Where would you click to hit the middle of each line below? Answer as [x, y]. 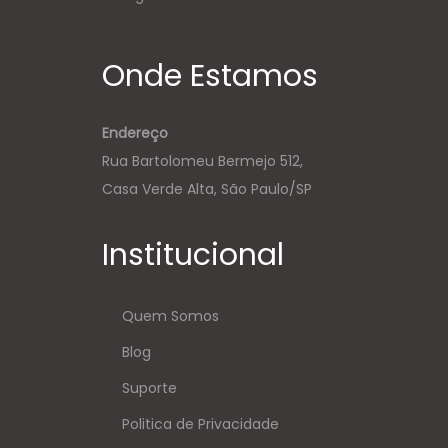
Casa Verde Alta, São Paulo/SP [207, 189]
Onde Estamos [210, 76]
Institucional [192, 255]
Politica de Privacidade [200, 424]
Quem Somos [170, 316]
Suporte [149, 388]
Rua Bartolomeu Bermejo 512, [202, 161]
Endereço [135, 133]
